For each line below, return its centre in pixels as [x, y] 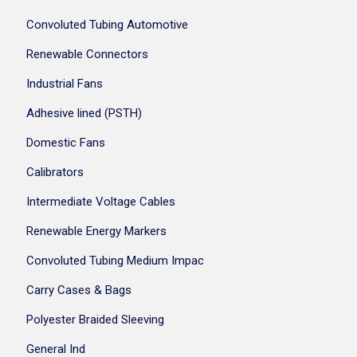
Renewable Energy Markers [96, 231]
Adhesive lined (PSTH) [84, 113]
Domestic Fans [65, 143]
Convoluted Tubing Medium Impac [115, 261]
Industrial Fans [64, 84]
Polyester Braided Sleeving [95, 320]
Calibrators [55, 172]
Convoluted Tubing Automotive [107, 25]
